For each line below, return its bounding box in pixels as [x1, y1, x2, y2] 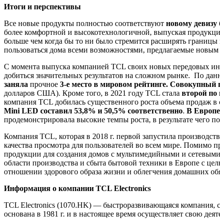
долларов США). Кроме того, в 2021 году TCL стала [4, 89, 182, 98]
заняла [4, 80, 28, 89]
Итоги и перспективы [4, 2, 81, 11]
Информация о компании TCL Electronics [4, 184, 151, 193]
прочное [28, 80, 60, 89]
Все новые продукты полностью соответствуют [4, 19, 166, 28]
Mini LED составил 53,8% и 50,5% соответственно [4, 107, 183, 115]
